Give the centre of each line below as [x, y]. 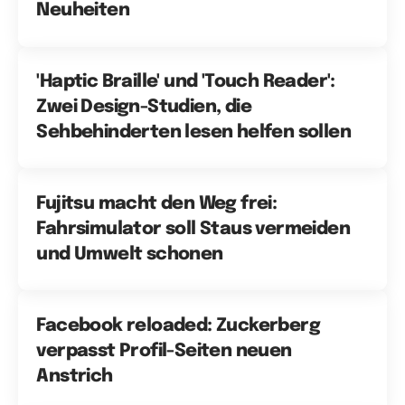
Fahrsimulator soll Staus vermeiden [193, 229]
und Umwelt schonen [130, 254]
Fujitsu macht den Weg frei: [157, 203]
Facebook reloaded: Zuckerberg [178, 325]
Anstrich [75, 376]
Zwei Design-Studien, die [144, 107]
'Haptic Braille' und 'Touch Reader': [186, 81]
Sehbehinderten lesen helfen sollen [193, 132]
